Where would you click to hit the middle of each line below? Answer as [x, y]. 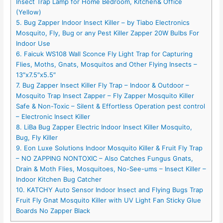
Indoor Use [33, 43]
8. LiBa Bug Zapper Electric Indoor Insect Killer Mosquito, [104, 127]
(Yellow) [29, 12]
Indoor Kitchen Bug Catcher [59, 179]
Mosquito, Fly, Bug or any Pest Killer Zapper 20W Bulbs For [108, 33]
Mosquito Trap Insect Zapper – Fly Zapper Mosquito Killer [105, 95]
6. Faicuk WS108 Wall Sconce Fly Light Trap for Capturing [105, 54]
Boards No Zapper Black [53, 210]
